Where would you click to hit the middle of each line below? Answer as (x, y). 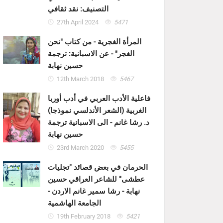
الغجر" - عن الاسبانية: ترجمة (91, 54)
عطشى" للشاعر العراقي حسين (96, 179)
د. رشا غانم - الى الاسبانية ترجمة (99, 122)
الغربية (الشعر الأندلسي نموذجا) (97, 110)
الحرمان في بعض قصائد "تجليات (98, 167)
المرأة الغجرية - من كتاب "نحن (95, 42)
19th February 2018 (84, 217)
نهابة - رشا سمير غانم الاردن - (94, 191)
